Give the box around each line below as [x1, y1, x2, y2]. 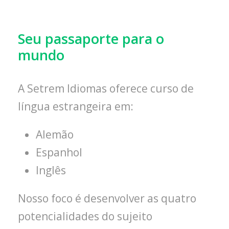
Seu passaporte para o [18, 29, 164, 48]
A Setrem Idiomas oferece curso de [18, 81, 194, 96]
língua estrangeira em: [18, 99, 133, 113]
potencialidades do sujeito [18, 209, 152, 223]
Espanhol [36, 145, 82, 159]
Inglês [36, 163, 66, 177]
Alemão [36, 127, 74, 142]
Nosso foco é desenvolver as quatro [18, 191, 196, 205]
